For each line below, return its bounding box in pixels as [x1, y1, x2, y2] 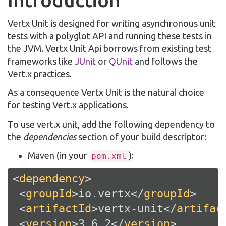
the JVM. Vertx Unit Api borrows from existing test [8, 43, 211, 53]
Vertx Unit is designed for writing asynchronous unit [8, 18, 215, 28]
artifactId [26, 202, 91, 215]
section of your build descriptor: [76, 131, 206, 142]
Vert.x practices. [8, 68, 72, 79]
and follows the [133, 55, 198, 66]
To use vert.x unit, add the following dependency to [8, 119, 215, 129]
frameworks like [8, 55, 75, 66]
